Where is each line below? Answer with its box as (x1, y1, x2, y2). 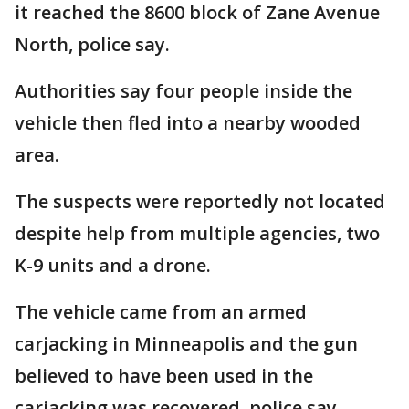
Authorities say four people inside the (15, 79, 352, 103)
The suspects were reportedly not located (15, 189, 385, 214)
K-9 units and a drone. (15, 253, 215, 278)
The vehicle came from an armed (15, 299, 307, 324)
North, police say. (15, 32, 174, 57)
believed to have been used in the (15, 363, 313, 388)
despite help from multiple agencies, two (15, 221, 380, 246)
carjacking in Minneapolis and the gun (15, 331, 358, 356)
